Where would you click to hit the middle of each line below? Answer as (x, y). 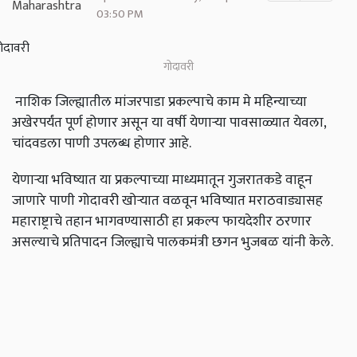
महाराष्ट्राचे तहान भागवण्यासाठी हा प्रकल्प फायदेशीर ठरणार (162, 222)
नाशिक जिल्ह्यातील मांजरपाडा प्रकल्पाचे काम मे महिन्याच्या (159, 102)
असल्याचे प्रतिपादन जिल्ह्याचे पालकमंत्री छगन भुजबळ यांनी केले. (173, 242)
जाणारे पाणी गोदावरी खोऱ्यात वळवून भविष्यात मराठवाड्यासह (167, 201)
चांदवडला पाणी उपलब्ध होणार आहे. (102, 143)
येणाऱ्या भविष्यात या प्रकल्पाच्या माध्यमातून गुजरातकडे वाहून (162, 180)
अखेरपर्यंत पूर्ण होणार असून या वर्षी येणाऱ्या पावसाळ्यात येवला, (169, 123)
